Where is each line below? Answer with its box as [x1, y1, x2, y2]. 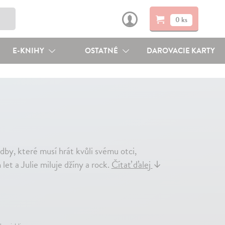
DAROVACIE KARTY [147, 45, 215, 56]
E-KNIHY [12, 45, 46, 56]
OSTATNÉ [85, 45, 120, 56]
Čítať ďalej [111, 157, 153, 172]
